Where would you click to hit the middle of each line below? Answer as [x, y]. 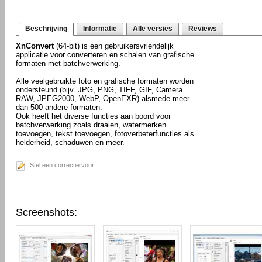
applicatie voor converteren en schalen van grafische [105, 55]
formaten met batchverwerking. [68, 63]
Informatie [100, 29]
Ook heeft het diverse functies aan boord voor [93, 116]
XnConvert [35, 46]
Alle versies [153, 29]
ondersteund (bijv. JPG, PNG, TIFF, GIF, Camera [99, 90]
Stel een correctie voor [62, 165]
